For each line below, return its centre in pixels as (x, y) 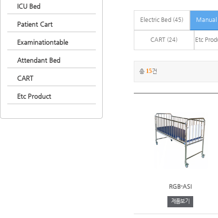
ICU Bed (28, 6)
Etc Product (34, 96)
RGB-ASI (180, 186)
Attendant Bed (38, 60)
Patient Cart (35, 24)
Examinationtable (42, 42)
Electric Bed (156, 19)
